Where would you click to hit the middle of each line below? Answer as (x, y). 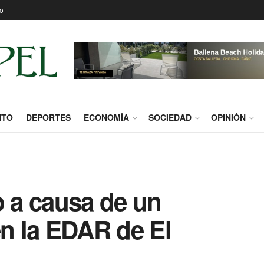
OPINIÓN (228, 117)
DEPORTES (48, 117)
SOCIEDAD (170, 117)
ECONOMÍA (106, 117)
